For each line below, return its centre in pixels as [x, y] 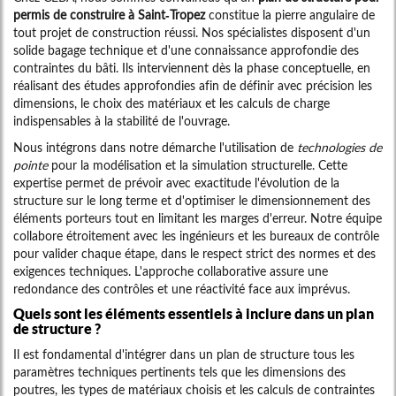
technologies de [339, 148]
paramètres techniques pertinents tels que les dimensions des [179, 372]
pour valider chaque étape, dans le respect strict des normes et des [194, 254]
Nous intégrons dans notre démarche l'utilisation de [155, 148]
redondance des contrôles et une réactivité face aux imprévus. [182, 289]
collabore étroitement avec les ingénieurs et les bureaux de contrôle [196, 236]
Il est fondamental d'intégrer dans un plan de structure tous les [184, 354]
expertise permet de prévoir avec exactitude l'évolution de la [176, 183]
